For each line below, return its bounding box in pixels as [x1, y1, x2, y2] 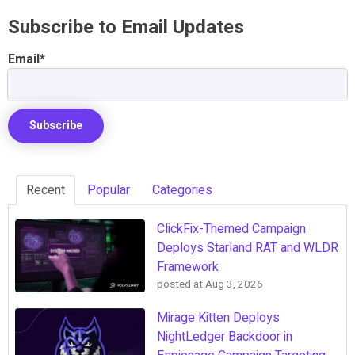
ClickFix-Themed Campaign [157, 219, 306, 239]
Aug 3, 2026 [205, 276, 263, 292]
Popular [87, 180, 130, 200]
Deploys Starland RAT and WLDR [157, 238, 338, 258]
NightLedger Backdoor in [157, 326, 292, 346]
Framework [157, 257, 219, 277]
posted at [157, 276, 203, 292]
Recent [26, 180, 65, 200]
